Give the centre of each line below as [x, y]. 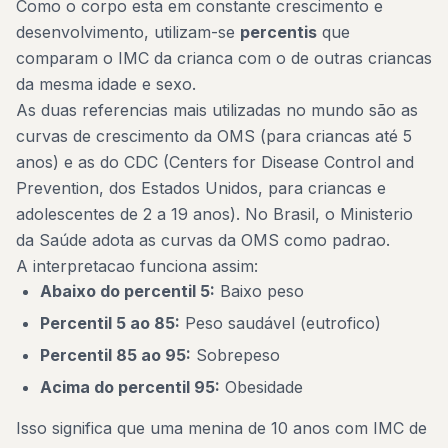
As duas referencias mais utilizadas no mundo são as [217, 110]
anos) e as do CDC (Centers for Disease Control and [215, 162]
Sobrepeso [235, 355]
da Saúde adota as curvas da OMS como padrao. [203, 240]
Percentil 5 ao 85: [110, 323]
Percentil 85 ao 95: [115, 355]
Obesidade [261, 387]
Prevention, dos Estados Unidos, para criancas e [201, 188]
